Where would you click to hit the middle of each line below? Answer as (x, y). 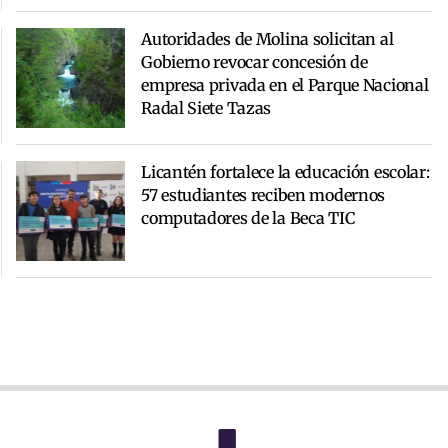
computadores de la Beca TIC (248, 218)
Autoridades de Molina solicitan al (267, 39)
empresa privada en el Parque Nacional (285, 85)
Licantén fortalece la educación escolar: (285, 172)
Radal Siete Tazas (206, 108)
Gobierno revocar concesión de (254, 62)
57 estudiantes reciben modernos (263, 195)
